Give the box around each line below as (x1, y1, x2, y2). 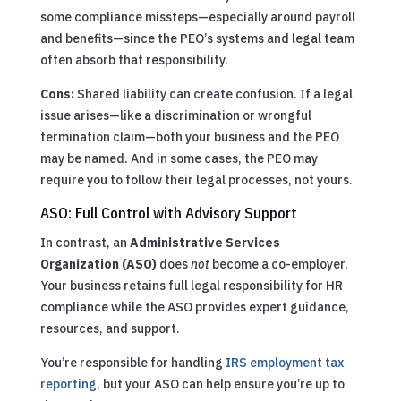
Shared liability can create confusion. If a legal (73, 85, 353, 102)
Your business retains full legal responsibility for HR (39, 277, 343, 294)
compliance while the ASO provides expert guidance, (39, 298, 349, 315)
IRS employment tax (225, 354, 344, 371)
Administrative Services (129, 234, 280, 251)
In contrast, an (39, 234, 130, 251)
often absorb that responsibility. (39, 51, 228, 68)
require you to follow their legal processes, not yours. (39, 171, 353, 188)
